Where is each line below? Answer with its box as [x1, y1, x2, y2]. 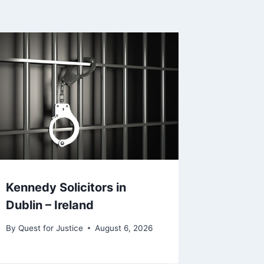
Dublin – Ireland [6, 198, 94, 213]
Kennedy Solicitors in [6, 180, 127, 195]
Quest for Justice [18, 223, 83, 233]
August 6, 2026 [94, 223, 153, 233]
